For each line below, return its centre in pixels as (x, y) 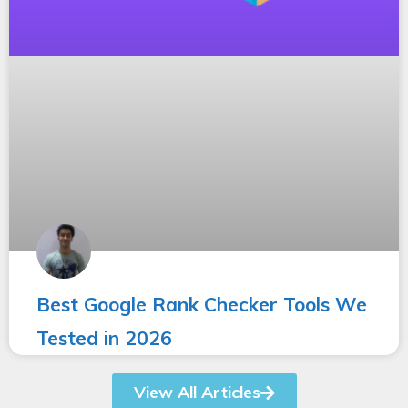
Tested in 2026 (104, 337)
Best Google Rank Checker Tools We (202, 304)
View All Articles (197, 392)
